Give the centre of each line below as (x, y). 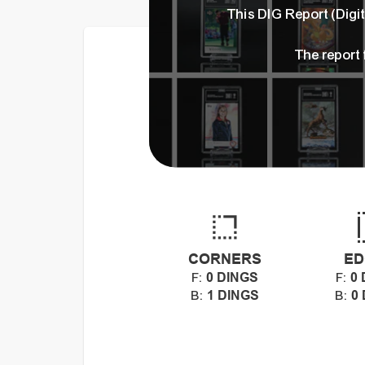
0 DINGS (232, 278)
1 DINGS (233, 296)
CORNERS (225, 259)
